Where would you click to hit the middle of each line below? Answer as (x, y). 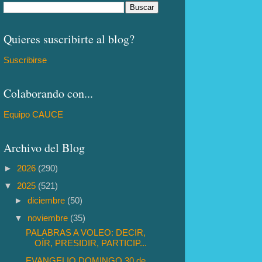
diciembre (48, 201)
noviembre (49, 218)
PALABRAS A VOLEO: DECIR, (86, 233)
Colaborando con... (48, 93)
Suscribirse (25, 60)
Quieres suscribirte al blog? (69, 39)
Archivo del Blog (44, 147)
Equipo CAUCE (33, 114)
